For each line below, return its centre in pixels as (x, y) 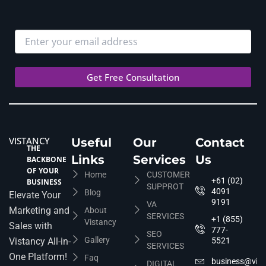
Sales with (31, 226)
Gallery (97, 240)
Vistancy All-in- (40, 242)
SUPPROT (165, 187)
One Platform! (38, 257)
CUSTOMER (168, 175)
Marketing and (39, 211)
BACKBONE (47, 160)
